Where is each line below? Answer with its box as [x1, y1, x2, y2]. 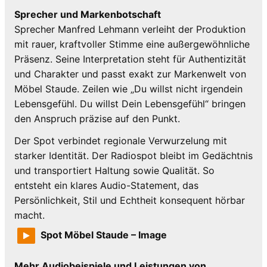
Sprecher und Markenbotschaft [14, 8, 161, 21]
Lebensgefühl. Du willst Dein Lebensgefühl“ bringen [14, 98, 246, 110]
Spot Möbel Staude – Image [41, 229, 167, 241]
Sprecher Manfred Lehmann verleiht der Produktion [14, 23, 246, 36]
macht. [14, 209, 45, 222]
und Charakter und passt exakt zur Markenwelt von [14, 68, 246, 80]
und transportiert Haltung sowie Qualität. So [14, 164, 215, 177]
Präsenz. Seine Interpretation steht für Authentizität [14, 53, 246, 66]
